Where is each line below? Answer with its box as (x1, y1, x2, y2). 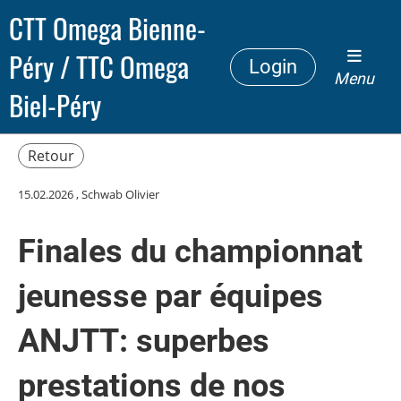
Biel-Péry (9, 84, 101, 125)
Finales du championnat (18, 233, 363, 270)
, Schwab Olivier (73, 186, 159, 202)
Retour (28, 146, 74, 166)
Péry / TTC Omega (9, 46, 189, 87)
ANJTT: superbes (18, 322, 269, 360)
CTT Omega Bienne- (9, 7, 206, 48)
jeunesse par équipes (18, 277, 323, 315)
